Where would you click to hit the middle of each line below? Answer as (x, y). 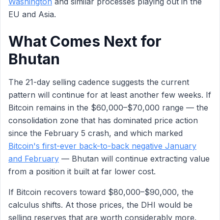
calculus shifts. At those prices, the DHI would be (100, 205)
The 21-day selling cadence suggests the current (99, 82)
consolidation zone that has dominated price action (103, 120)
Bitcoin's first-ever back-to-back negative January (102, 146)
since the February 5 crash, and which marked (96, 133)
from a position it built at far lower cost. (82, 171)
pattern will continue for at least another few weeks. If (110, 95)
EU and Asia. (32, 14)
